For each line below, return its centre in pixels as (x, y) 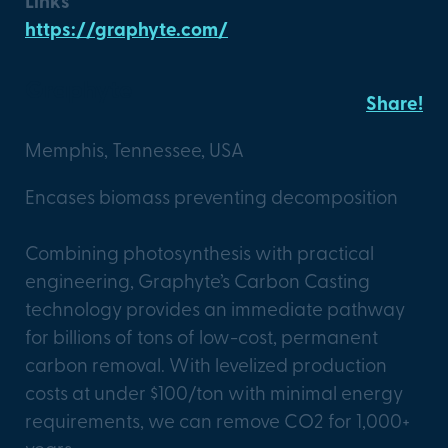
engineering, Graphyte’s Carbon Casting (197, 280)
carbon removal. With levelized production (206, 364)
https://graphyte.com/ (126, 28)
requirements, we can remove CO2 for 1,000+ (217, 420)
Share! (394, 103)
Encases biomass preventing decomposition (211, 195)
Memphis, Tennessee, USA (134, 148)
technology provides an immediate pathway (215, 308)
